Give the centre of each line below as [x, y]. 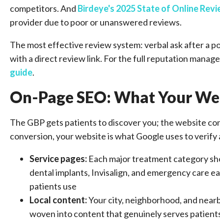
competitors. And [44, 8]
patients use [53, 186]
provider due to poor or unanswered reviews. [96, 22]
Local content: [59, 200]
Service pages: [59, 159]
